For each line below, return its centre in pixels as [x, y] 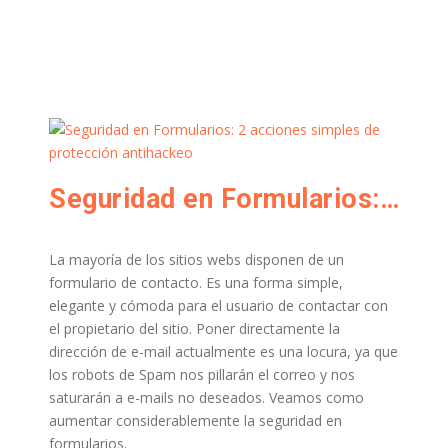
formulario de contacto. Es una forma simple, [196, 282]
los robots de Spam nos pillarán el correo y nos [202, 374]
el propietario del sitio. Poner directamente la [194, 328]
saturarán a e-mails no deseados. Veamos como [206, 397]
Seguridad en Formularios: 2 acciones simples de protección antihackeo [389, 199]
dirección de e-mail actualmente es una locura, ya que [223, 351]
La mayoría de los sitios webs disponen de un [196, 259]
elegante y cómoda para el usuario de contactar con [218, 305]
